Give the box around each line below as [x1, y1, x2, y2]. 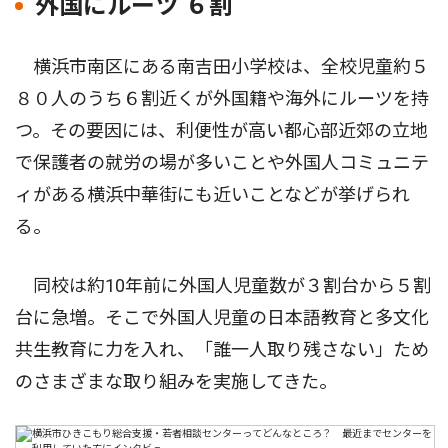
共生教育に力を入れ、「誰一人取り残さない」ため [15, 338, 429, 360]
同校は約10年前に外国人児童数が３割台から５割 [15, 274, 431, 296]
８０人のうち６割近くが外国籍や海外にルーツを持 [15, 87, 429, 109]
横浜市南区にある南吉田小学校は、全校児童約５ [15, 55, 429, 77]
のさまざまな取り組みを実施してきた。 [15, 370, 337, 392]
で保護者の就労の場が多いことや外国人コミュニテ [15, 151, 429, 173]
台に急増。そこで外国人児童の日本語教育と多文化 [15, 306, 429, 328]
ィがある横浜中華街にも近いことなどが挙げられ [15, 183, 410, 205]
